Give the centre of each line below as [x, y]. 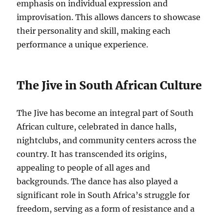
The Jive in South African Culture [109, 86]
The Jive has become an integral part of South [105, 113]
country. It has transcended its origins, [92, 154]
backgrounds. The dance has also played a [98, 182]
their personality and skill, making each [94, 31]
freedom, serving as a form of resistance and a [106, 209]
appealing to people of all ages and [84, 168]
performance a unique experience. [83, 45]
